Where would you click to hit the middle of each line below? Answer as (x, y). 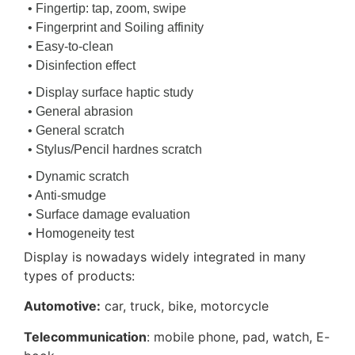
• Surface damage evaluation (109, 214)
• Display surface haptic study (111, 92)
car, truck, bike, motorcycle (185, 306)
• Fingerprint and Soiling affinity (116, 27)
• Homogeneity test (81, 233)
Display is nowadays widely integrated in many (165, 257)
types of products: (79, 276)
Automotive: (62, 306)
